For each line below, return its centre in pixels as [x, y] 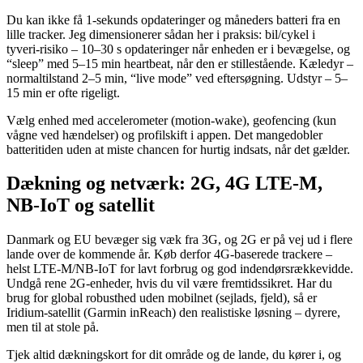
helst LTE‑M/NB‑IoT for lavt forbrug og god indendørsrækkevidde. [180, 269]
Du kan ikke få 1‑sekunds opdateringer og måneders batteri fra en [173, 19]
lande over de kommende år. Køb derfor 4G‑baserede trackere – [169, 254]
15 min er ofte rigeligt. [63, 92]
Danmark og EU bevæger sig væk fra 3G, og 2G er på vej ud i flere [179, 240]
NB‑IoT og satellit [81, 205]
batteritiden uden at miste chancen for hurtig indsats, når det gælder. [178, 149]
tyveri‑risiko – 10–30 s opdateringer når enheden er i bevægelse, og [178, 49]
